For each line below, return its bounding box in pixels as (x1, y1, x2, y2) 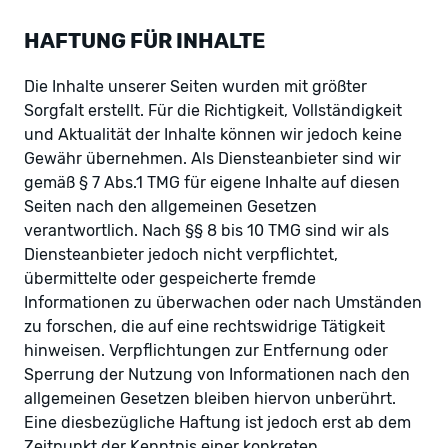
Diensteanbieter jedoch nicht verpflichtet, (24, 244, 338, 264)
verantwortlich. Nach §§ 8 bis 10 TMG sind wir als (24, 220, 389, 240)
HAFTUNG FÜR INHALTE (24, 28, 265, 53)
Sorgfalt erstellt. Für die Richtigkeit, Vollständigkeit (24, 100, 402, 120)
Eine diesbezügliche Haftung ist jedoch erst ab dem (24, 412, 411, 432)
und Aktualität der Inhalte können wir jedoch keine (24, 124, 402, 144)
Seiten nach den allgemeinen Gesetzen (24, 196, 317, 216)
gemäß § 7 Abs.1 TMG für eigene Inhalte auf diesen (24, 172, 400, 192)
